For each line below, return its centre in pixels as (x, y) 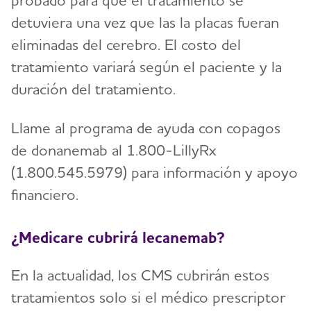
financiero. (45, 195)
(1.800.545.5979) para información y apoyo (154, 173)
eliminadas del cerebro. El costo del (126, 45)
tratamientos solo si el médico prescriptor (148, 297)
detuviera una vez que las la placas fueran (145, 23)
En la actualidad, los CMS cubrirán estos (140, 275)
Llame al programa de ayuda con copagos (146, 128)
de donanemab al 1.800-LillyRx (114, 150)
